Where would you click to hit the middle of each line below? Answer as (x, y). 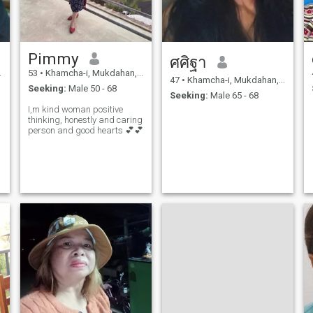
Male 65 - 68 (233, 96)
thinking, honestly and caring (85, 120)
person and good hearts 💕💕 (85, 131)
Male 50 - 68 (91, 89)
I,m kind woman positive (75, 110)
